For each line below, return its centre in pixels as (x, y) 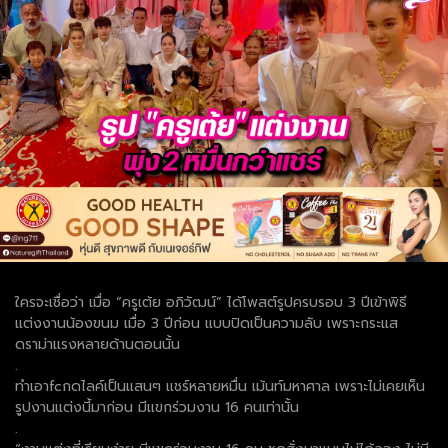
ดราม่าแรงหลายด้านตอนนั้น (97, 344)
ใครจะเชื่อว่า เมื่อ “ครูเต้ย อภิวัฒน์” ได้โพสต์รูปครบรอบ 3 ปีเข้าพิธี (211, 302)
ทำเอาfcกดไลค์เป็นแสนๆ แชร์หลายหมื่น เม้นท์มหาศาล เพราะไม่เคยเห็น (220, 386)
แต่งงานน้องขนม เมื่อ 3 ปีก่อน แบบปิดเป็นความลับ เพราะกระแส (206, 323)
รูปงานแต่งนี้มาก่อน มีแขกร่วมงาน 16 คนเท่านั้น (157, 407)
